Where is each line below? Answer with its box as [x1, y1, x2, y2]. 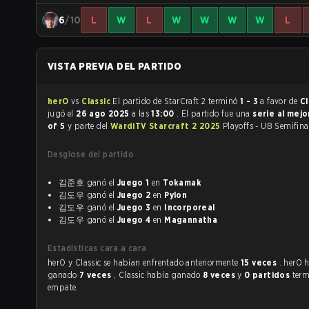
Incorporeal [164, 202, 215, 212]
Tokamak [163, 177, 201, 188]
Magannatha [164, 215, 218, 225]
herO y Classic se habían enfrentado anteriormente [143, 257, 241, 268]
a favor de [260, 96, 300, 106]
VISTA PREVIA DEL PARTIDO [48, 61, 182, 72]
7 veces [79, 270, 114, 280]
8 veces [203, 270, 238, 280]
